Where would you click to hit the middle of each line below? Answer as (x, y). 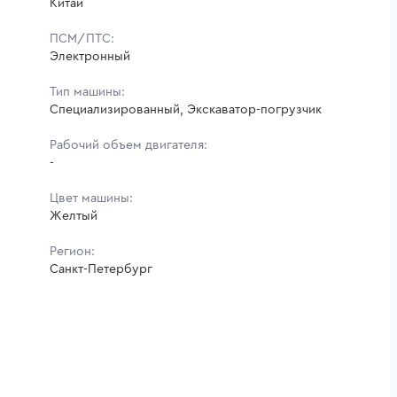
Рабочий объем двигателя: (128, 145)
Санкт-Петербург (101, 269)
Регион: (72, 251)
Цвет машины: (91, 198)
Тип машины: (87, 92)
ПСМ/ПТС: (82, 39)
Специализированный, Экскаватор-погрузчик (186, 109)
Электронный (90, 56)
